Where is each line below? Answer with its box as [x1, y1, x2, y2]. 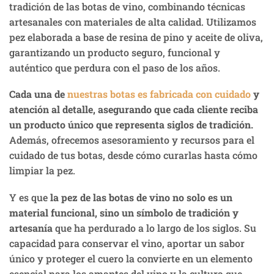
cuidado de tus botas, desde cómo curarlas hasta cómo [9, 149, 257, 162]
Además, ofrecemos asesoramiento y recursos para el [9, 133, 254, 147]
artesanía [9, 221, 53, 234]
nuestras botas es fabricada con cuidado [67, 87, 251, 101]
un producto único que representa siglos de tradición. [9, 118, 253, 131]
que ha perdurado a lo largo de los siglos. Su [53, 221, 256, 234]
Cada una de [9, 87, 67, 101]
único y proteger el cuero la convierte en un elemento [9, 251, 253, 265]
